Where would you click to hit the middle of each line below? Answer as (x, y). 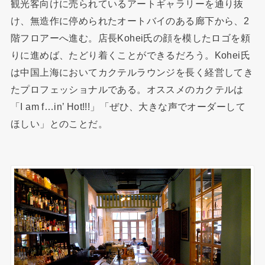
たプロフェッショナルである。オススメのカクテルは (127, 89)
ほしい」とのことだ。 (59, 123)
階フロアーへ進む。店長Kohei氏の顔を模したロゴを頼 (130, 38)
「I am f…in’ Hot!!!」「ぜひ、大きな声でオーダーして (128, 106)
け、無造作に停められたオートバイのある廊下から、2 (130, 20)
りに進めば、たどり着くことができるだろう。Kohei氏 (130, 55)
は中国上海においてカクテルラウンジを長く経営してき (132, 72)
